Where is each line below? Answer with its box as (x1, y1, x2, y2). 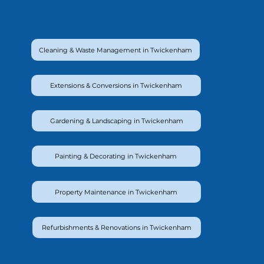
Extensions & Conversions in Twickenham (49, 81, 182, 90)
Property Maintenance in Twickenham (55, 187, 178, 196)
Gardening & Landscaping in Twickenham (49, 117, 183, 126)
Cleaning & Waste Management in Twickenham (39, 45, 193, 54)
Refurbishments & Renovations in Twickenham (42, 223, 192, 232)
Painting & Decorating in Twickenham (55, 152, 177, 161)
